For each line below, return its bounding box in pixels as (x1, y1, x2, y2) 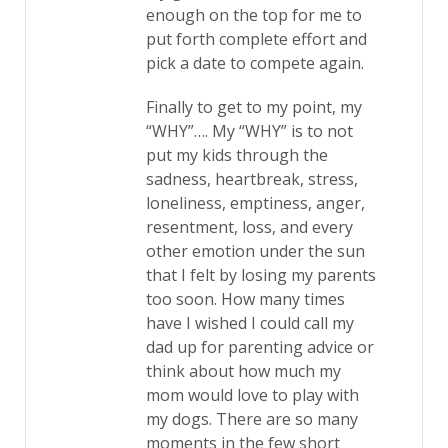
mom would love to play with (146, 384, 359, 406)
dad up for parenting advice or (146, 336, 374, 358)
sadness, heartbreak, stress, (146, 168, 358, 190)
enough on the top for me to (146, 4, 362, 26)
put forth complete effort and (146, 28, 367, 50)
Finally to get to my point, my (146, 96, 362, 118)
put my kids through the (146, 144, 328, 166)
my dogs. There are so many (146, 408, 358, 430)
